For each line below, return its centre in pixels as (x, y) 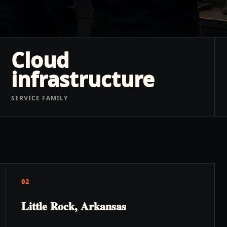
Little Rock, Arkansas (74, 206)
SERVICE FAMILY (40, 98)
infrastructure (83, 79)
